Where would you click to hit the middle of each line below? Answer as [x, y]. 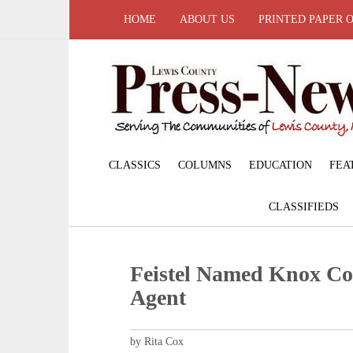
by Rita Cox [157, 341]
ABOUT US [207, 19]
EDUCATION [280, 165]
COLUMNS [204, 165]
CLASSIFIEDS [304, 206]
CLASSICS [134, 165]
